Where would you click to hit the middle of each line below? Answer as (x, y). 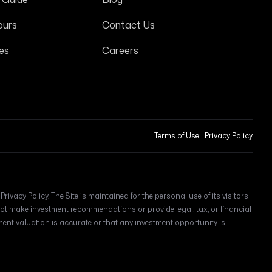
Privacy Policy (229, 135)
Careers (120, 50)
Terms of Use (177, 135)
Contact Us (128, 25)
